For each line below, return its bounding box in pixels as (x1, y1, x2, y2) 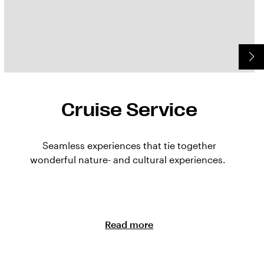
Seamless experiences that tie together (42, 140, 216, 151)
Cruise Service (61, 99, 197, 121)
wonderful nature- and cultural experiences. (30, 154, 229, 166)
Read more (105, 219, 154, 230)
